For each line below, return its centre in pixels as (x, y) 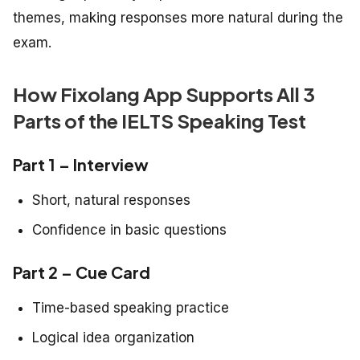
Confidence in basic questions (129, 229)
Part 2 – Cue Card (82, 272)
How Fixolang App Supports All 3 (164, 94)
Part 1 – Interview (81, 164)
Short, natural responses (111, 200)
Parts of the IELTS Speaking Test (160, 120)
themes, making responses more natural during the (178, 17)
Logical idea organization (113, 337)
